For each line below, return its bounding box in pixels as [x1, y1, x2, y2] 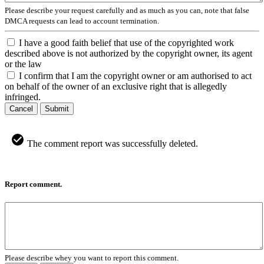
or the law [5, 58, 42, 69]
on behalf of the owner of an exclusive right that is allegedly [5, 81, 227, 91]
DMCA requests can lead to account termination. [5, 16, 159, 25]
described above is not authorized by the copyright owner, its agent [5, 48, 252, 58]
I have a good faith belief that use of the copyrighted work [19, 37, 234, 48]
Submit [45, 104, 69, 113]
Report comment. [5, 179, 62, 189]
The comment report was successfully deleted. [25, 138, 198, 148]
